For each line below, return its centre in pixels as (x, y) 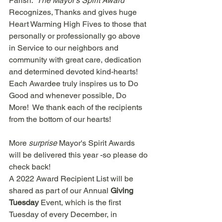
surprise (43, 143)
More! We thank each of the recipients (77, 107)
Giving (123, 191)
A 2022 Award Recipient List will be (72, 179)
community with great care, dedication (76, 60)
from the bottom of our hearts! (62, 119)
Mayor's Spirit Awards (97, 143)
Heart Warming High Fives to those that (79, 24)
